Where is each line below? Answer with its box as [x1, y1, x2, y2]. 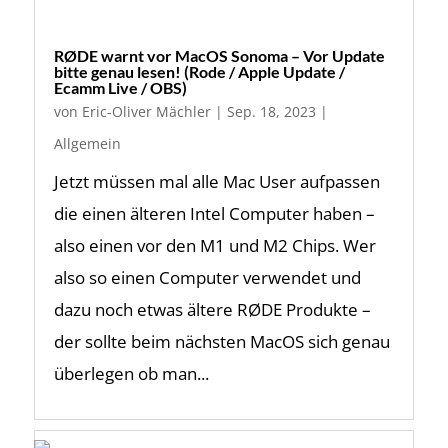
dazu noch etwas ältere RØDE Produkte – [53, 298, 371, 321]
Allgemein [53, 134, 121, 153]
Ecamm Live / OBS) [53, 78, 187, 97]
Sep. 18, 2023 [226, 102, 316, 121]
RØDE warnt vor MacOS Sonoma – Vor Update [53, 46, 385, 65]
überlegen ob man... [53, 362, 209, 385]
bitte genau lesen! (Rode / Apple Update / [53, 62, 345, 81]
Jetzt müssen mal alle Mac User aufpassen [53, 170, 380, 193]
